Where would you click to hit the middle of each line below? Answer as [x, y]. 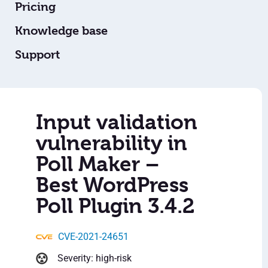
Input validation [117, 122]
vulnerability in [112, 143]
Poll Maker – [98, 164]
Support [37, 55]
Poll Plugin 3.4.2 [115, 206]
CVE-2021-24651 [93, 237]
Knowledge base [61, 31]
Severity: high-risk [95, 258]
